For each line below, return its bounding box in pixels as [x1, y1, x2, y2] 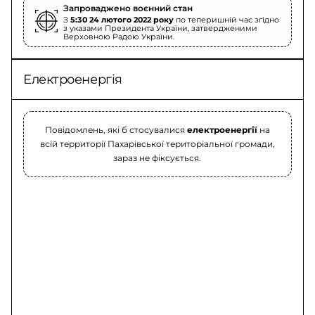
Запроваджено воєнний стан [63, 3, 193, 13]
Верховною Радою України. [63, 32, 174, 41]
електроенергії [186, 124, 257, 135]
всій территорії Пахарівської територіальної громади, [39, 139, 275, 149]
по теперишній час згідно [174, 15, 279, 25]
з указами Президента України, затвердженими [63, 23, 257, 33]
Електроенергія [23, 72, 122, 87]
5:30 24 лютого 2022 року [70, 15, 174, 25]
